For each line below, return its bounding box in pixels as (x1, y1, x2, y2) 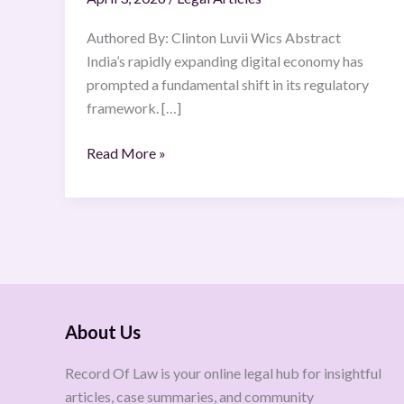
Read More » (87, 143, 166, 161)
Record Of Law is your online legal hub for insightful (65, 364, 381, 382)
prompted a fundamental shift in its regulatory (87, 75, 372, 93)
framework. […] (87, 98, 181, 116)
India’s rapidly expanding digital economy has (87, 51, 363, 69)
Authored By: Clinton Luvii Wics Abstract (87, 28, 344, 46)
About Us (65, 321, 141, 344)
